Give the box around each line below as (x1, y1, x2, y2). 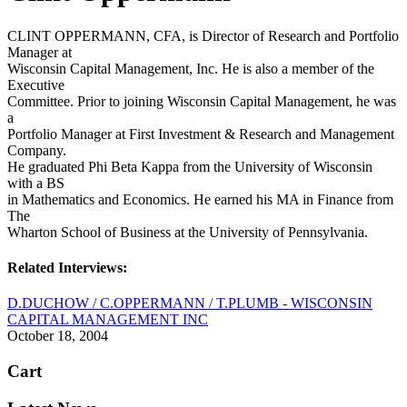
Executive (7, 76, 65, 93)
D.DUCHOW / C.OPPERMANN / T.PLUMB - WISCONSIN (7, 295, 372, 312)
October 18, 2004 (7, 328, 108, 344)
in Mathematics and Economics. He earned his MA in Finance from (7, 191, 393, 207)
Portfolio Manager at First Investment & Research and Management (7, 125, 394, 142)
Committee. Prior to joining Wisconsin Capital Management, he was (7, 93, 396, 109)
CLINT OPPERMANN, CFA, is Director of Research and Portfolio (7, 27, 399, 44)
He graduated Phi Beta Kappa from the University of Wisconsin (7, 158, 372, 174)
